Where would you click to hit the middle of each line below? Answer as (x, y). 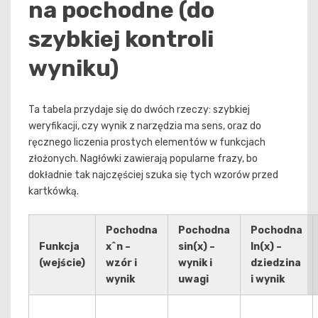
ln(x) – (266, 247)
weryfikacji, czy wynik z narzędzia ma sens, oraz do (145, 126)
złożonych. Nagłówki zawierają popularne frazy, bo (143, 159)
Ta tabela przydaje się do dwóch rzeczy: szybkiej (139, 110)
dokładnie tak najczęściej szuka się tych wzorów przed (153, 175)
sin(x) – (197, 247)
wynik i (195, 263)
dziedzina (276, 263)
